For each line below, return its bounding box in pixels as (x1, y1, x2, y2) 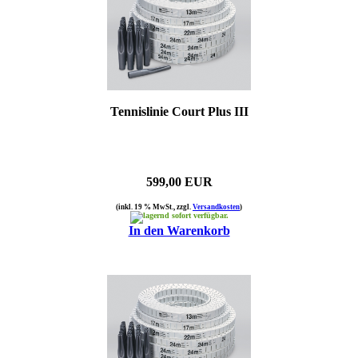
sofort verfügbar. (169, 210, 229, 220)
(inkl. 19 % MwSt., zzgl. (116, 202, 193, 211)
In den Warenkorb (128, 223, 230, 237)
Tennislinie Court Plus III (109, 104, 249, 118)
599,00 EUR (145, 174, 213, 189)
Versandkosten (193, 202, 240, 211)
